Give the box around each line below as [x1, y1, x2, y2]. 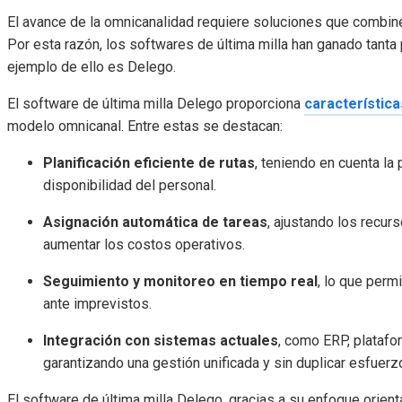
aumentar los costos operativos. [43, 236, 245, 254]
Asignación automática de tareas [43, 214, 267, 232]
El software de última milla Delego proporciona [7, 95, 304, 113]
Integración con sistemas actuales [43, 332, 278, 350]
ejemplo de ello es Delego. [7, 58, 176, 76]
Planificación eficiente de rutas [43, 154, 255, 172]
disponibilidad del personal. [43, 177, 216, 195]
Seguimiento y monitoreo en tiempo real [43, 273, 318, 291]
